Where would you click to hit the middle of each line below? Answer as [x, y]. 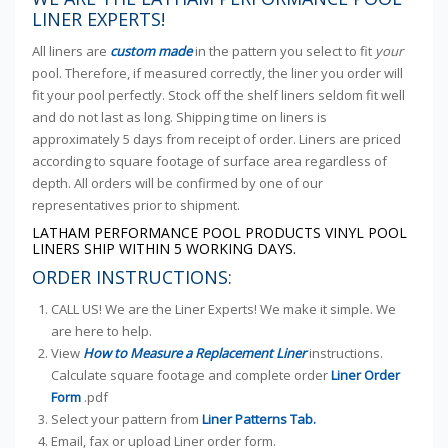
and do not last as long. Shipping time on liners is [179, 117]
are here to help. [102, 331]
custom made [150, 51]
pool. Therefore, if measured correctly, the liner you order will [217, 73]
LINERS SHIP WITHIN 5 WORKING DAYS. [163, 249]
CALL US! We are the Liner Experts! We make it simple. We [224, 309]
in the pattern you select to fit [283, 51]
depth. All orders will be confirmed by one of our [177, 183]
